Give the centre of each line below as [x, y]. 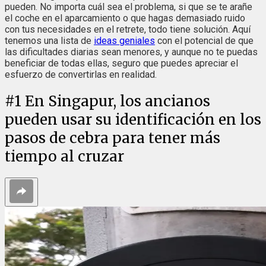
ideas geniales [124, 40]
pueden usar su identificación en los [133, 119]
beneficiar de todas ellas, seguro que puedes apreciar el [121, 63]
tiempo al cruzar [64, 156]
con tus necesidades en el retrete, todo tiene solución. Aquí [128, 29]
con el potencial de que [204, 40]
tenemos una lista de [49, 40]
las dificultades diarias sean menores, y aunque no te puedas [131, 52]
